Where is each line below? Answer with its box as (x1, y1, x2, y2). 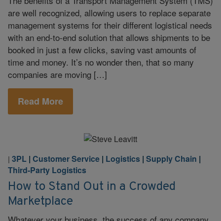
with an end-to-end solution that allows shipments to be (8, 31, 210, 43)
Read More (18, 95, 63, 108)
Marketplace (8, 193, 73, 209)
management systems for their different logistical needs (8, 18, 212, 31)
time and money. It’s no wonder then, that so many (8, 55, 194, 68)
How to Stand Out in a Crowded (8, 179, 176, 194)
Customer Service (33, 153, 100, 164)
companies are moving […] (8, 68, 107, 80)
